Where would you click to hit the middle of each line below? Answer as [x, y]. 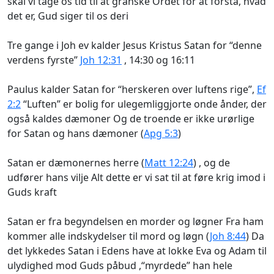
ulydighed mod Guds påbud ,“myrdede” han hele [120, 265]
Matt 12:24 [169, 162]
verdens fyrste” [44, 60]
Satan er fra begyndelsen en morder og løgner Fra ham [135, 221]
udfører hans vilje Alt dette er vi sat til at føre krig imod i [136, 177]
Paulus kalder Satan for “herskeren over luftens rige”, [132, 89]
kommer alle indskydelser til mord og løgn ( [109, 236]
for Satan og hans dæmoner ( [76, 133]
